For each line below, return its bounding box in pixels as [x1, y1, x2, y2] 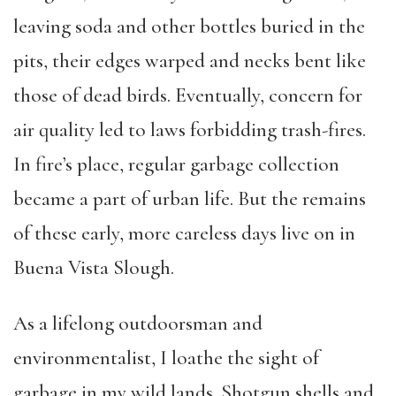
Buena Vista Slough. [13, 255, 174, 280]
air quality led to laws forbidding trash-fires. [13, 117, 366, 142]
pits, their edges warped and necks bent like [13, 48, 366, 73]
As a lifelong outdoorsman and [13, 310, 263, 336]
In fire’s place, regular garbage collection [13, 151, 339, 177]
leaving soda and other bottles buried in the [13, 13, 365, 39]
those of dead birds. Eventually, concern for [13, 82, 362, 108]
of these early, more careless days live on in [13, 220, 355, 246]
